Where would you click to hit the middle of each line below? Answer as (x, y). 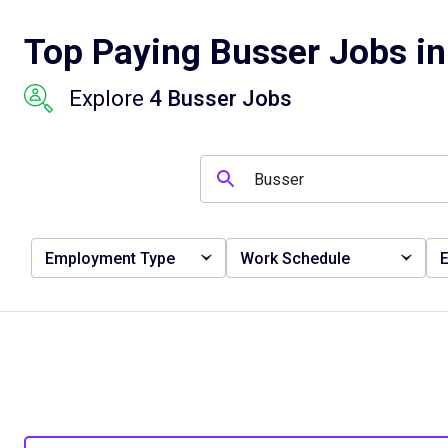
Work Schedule (295, 258)
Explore (109, 98)
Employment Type (110, 258)
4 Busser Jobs (220, 98)
